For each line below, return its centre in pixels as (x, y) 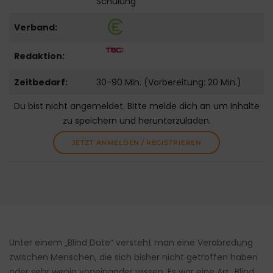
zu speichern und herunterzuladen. (136, 121)
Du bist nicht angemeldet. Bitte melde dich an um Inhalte (136, 106)
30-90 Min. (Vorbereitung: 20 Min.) (168, 83)
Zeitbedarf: (41, 83)
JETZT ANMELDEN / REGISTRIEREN (136, 143)
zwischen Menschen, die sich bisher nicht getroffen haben (133, 257)
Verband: (35, 28)
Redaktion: (39, 56)
